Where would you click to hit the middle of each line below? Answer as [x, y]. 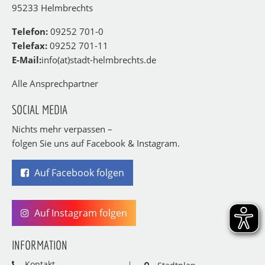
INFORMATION [40, 245]
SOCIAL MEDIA [40, 109]
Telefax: [30, 46]
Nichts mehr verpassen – [62, 129]
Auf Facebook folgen [78, 173]
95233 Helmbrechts [52, 8]
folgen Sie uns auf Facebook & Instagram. [96, 143]
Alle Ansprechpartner [55, 83]
